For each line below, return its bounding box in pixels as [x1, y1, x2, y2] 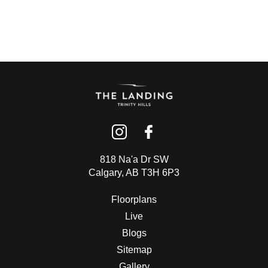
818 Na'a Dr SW [99, 154, 169, 165]
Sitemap [116, 245, 152, 255]
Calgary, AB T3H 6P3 [89, 167, 179, 178]
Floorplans [111, 194, 157, 205]
